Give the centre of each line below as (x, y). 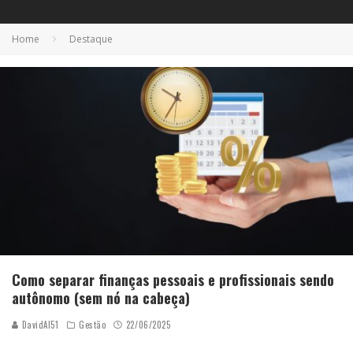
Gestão (93, 324)
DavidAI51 (39, 324)
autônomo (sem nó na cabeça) (101, 297)
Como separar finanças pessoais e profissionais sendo (173, 279)
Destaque (91, 39)
